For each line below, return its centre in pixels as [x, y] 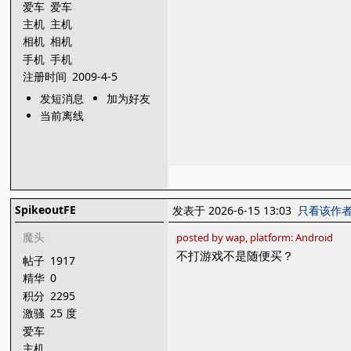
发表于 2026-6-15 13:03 [235, 210]
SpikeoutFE [46, 210]
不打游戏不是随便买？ [235, 256]
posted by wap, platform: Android [255, 237]
